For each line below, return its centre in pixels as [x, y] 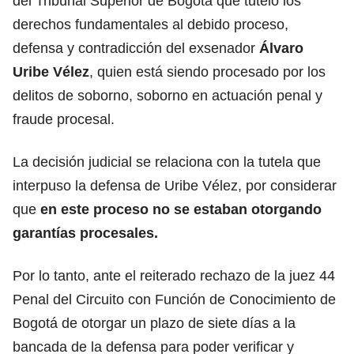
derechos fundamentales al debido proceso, [151, 24]
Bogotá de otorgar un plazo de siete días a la [154, 323]
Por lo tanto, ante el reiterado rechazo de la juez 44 [174, 275]
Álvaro [281, 48]
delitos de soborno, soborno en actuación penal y [168, 95]
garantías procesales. [85, 233]
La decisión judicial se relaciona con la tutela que [167, 162]
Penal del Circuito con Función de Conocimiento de [174, 299]
